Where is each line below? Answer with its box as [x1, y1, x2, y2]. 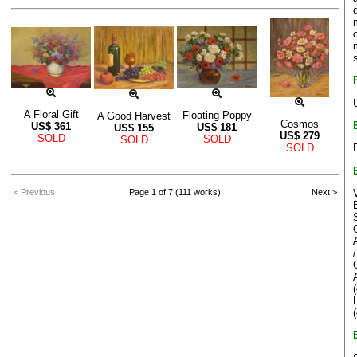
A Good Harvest [97, 110, 171, 123]
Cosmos [280, 118, 319, 131]
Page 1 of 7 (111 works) [129, 187, 221, 197]
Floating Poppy [182, 109, 252, 122]
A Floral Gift [23, 108, 79, 121]
